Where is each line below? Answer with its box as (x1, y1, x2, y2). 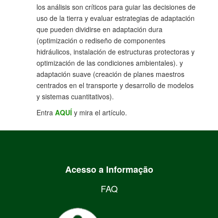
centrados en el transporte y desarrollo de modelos (36, 80, 194, 91)
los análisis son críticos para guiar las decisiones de (36, 2, 196, 12)
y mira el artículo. (74, 108, 127, 118)
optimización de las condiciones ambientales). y (36, 58, 183, 68)
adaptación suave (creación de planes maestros (36, 69, 184, 79)
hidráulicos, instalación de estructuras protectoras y (36, 47, 195, 57)
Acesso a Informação (65, 163, 153, 176)
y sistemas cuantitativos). (36, 91, 114, 102)
